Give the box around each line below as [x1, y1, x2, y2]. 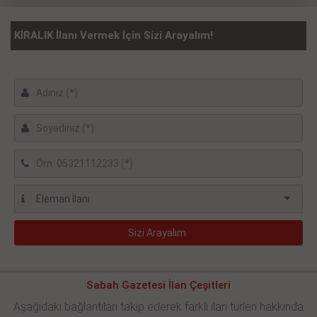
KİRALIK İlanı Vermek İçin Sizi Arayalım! [14, 29, 213, 42]
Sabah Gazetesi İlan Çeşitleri [86, 279, 231, 292]
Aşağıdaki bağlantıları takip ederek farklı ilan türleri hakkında [13, 300, 304, 314]
